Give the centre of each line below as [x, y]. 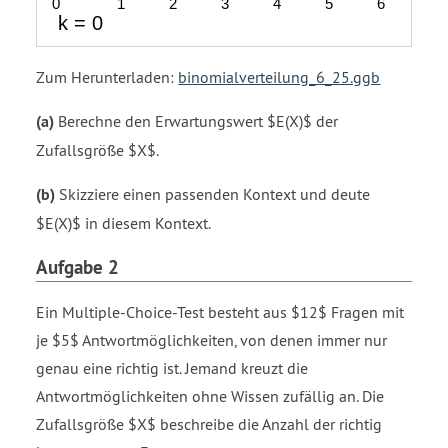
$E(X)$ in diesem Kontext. [123, 222]
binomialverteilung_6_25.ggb [279, 76]
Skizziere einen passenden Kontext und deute [212, 193]
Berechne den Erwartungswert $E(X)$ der [196, 120]
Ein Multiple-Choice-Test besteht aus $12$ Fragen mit [220, 312]
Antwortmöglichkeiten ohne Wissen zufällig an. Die [210, 396]
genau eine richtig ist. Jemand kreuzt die [172, 368]
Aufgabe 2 [77, 266]
